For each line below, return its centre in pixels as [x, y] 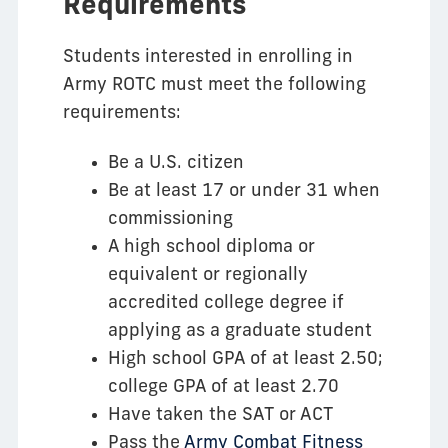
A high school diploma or [211, 248]
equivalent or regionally [208, 276]
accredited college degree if [226, 304]
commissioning [170, 220]
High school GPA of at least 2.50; [245, 360]
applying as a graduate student [240, 332]
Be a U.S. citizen [176, 164]
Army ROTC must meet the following [214, 85]
